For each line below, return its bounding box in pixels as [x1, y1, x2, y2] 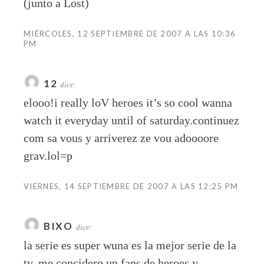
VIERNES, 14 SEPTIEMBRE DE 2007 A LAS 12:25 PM [24, 181, 239, 192]
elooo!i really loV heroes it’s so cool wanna [24, 96, 232, 110]
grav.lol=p [24, 149, 72, 163]
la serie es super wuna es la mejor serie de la [24, 239, 236, 252]
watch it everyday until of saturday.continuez [24, 114, 239, 127]
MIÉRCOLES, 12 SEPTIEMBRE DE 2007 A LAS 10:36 [24, 29, 236, 39]
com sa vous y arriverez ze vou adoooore [24, 131, 219, 145]
